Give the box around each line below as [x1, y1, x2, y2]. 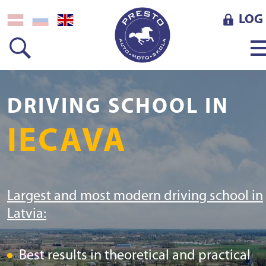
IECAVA [7, 126, 127, 159]
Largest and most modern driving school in [7, 189, 263, 204]
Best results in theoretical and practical [19, 249, 251, 263]
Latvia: [7, 207, 46, 221]
